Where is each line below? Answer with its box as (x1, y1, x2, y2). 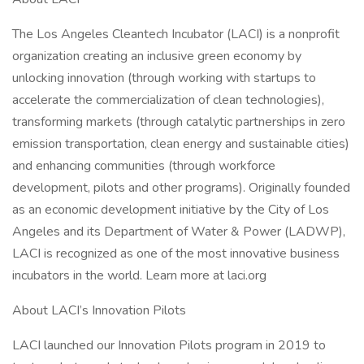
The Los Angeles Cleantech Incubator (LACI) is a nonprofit (12, 25, 340, 43)
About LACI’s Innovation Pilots (12, 301, 186, 319)
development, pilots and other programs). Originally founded (12, 179, 350, 197)
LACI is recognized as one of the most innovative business (12, 245, 340, 262)
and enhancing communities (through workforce (12, 157, 275, 175)
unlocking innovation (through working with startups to (12, 69, 316, 87)
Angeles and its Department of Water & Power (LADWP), (12, 223, 345, 240)
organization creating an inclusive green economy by (12, 47, 301, 65)
